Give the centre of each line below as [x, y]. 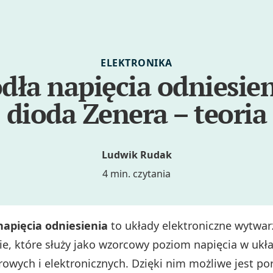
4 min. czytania [136, 174]
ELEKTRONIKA [136, 63]
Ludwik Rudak [136, 155]
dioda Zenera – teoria [136, 113]
